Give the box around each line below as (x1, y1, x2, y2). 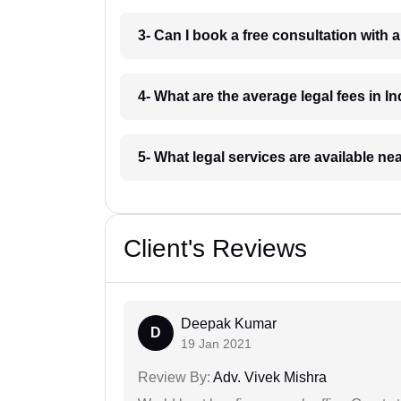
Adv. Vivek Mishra (210, 370, 327, 386)
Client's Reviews (124, 235, 307, 263)
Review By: (138, 370, 210, 386)
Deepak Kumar (181, 316, 277, 332)
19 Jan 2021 (181, 337, 252, 352)
